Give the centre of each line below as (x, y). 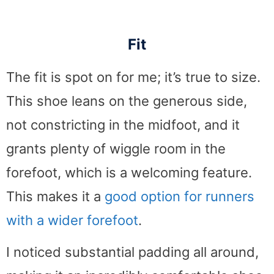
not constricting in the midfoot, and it (123, 124)
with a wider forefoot (72, 220)
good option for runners (180, 196)
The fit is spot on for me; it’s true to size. (133, 77)
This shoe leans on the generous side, (127, 101)
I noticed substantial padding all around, (132, 252)
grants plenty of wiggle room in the (116, 148)
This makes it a (55, 196)
